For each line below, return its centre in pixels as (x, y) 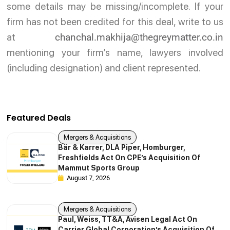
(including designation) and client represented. (104, 68)
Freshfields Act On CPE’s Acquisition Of (129, 158)
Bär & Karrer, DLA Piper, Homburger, (122, 148)
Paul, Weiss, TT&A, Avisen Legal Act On (128, 219)
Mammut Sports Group (100, 168)
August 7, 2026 (89, 178)
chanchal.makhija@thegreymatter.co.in (139, 37)
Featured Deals (39, 118)
